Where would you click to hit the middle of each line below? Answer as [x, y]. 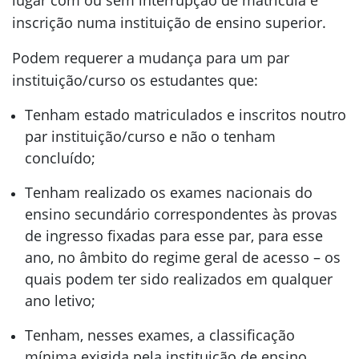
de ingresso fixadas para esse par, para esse [174, 236]
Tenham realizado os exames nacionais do [169, 192]
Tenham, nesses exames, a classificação [160, 335]
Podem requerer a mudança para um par [151, 58]
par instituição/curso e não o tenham [150, 136]
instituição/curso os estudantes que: [135, 80]
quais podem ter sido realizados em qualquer [179, 279]
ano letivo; [60, 301]
